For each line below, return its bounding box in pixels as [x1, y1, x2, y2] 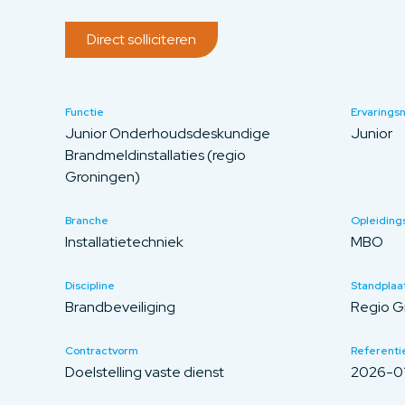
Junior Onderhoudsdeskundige [65, 124, 270, 143]
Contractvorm [65, 344, 138, 358]
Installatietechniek [65, 232, 184, 251]
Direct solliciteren [87, 30, 196, 49]
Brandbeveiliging [65, 297, 175, 316]
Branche [65, 213, 108, 228]
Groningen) [65, 167, 140, 186]
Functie [65, 105, 104, 119]
